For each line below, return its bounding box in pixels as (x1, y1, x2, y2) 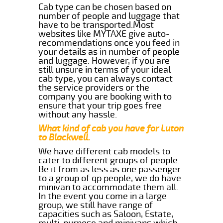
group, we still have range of (38, 199, 153, 211)
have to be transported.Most (38, 19, 154, 30)
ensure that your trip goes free (38, 100, 162, 111)
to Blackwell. (38, 131, 91, 143)
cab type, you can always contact (38, 73, 173, 84)
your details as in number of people (38, 46, 180, 57)
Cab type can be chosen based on (38, 1, 172, 12)
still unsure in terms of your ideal (38, 64, 171, 75)
